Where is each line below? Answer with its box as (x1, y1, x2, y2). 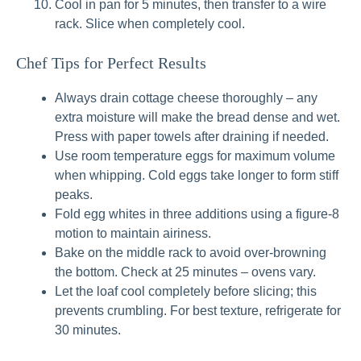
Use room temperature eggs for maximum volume (55, 149, 335, 164)
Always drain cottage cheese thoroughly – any (55, 91, 317, 106)
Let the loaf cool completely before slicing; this (55, 284, 317, 299)
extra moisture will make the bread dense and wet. (55, 110, 340, 125)
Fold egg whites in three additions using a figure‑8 (55, 207, 339, 222)
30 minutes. (55, 323, 121, 338)
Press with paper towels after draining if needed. (55, 130, 329, 144)
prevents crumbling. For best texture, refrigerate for (55, 304, 341, 318)
